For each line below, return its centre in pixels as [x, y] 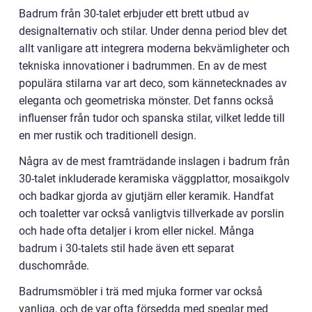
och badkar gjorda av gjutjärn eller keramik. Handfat [146, 196]
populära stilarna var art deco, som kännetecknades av [153, 84]
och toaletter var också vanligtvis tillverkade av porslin [151, 214]
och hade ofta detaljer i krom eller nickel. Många [136, 231]
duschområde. [54, 266]
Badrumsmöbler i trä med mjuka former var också [141, 292]
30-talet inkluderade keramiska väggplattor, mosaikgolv [154, 179]
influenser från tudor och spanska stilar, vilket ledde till [152, 118]
